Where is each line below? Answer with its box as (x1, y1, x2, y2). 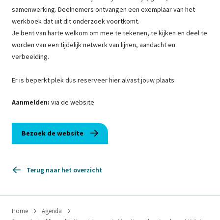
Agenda (42, 207, 62, 216)
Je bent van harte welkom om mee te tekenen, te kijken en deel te (12, 28, 207, 38)
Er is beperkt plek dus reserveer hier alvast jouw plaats (12, 76, 174, 85)
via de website (51, 98, 94, 107)
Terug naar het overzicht (27, 165, 102, 175)
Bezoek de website (22, 129, 83, 138)
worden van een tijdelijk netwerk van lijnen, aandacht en (12, 40, 175, 50)
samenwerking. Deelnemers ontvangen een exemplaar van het (12, 5, 195, 14)
